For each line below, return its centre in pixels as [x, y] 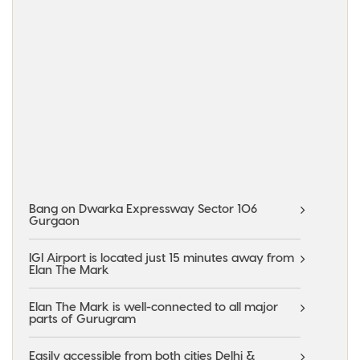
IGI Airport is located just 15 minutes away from [162, 258]
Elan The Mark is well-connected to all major [153, 307]
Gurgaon [54, 221]
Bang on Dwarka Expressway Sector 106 [143, 209]
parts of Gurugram [82, 319]
